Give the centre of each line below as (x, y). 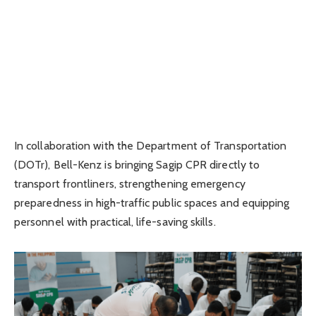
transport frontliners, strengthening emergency (130, 183)
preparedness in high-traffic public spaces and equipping (152, 202)
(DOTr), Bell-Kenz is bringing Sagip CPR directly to (137, 164)
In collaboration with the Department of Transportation (151, 145)
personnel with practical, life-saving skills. (115, 221)
